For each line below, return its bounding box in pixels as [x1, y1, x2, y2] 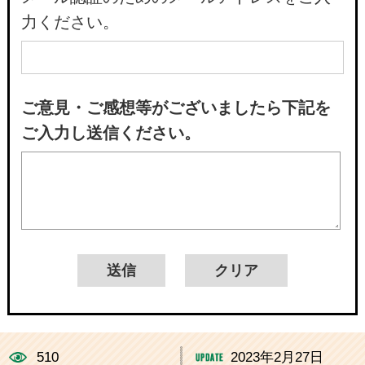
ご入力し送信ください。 [20, 124, 200, 143]
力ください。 [20, 12, 119, 31]
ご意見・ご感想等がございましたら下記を [20, 99, 331, 117]
